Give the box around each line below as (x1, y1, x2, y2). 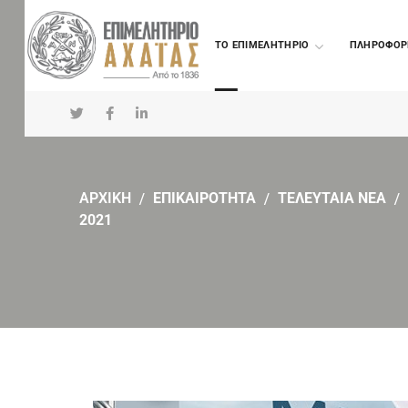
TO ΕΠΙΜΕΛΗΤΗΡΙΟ (214, 39, 310, 51)
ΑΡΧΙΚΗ (79, 189, 131, 207)
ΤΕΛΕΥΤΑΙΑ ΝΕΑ (278, 189, 386, 207)
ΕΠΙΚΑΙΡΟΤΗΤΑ (153, 189, 256, 207)
